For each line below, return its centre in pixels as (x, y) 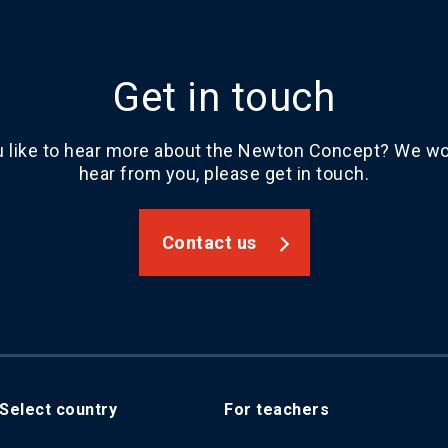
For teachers (276, 410)
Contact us (209, 243)
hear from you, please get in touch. (224, 174)
